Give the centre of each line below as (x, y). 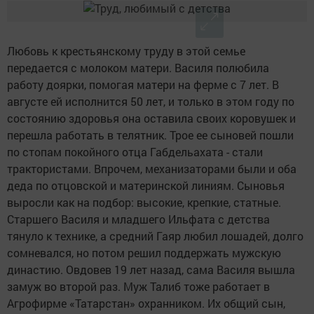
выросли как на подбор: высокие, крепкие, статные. (144, 203)
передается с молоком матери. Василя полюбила (138, 68)
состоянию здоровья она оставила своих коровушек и (151, 118)
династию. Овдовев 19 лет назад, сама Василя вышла (151, 270)
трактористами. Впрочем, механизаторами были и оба (152, 169)
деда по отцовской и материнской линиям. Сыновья (146, 186)
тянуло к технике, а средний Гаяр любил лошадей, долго (155, 236)
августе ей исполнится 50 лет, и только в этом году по (151, 102)
